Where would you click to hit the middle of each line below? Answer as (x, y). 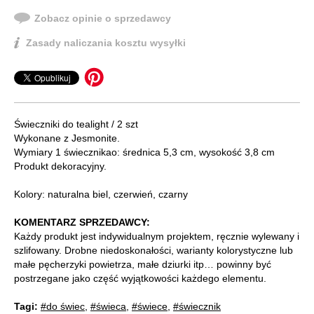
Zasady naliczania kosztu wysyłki (106, 43)
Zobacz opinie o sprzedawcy (103, 19)
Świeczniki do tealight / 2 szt (76, 124)
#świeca (108, 307)
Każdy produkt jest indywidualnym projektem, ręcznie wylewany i (157, 237)
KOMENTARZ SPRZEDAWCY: (82, 223)
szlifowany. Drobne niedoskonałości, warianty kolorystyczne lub (153, 251)
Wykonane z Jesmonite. (67, 138)
